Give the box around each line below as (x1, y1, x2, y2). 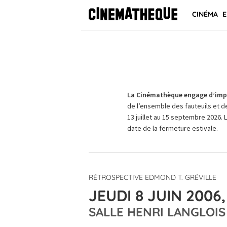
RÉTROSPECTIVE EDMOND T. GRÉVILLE (89, 173, 216, 182)
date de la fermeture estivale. (127, 124, 218, 133)
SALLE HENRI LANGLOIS (89, 204, 225, 219)
